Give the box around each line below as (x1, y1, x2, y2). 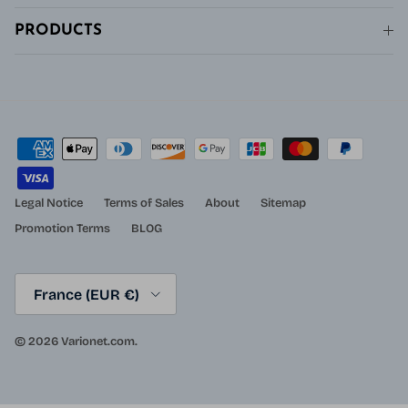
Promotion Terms (15, 221, 110, 237)
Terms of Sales (104, 196, 184, 211)
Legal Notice (15, 196, 83, 211)
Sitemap (260, 196, 306, 211)
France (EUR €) (34, 285, 139, 303)
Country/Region (14, 273, 104, 289)
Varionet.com (61, 334, 135, 350)
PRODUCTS (15, 23, 103, 39)
